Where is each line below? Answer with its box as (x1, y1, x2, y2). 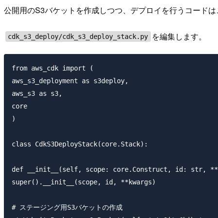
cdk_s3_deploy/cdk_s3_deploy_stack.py (8, 33, 148, 41)
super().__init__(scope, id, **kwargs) (12, 178, 156, 186)
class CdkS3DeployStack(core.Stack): (12, 140, 148, 148)
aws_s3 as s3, (12, 90, 62, 98)
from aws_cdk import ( (12, 64, 93, 73)
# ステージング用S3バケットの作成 (12, 203, 123, 212)
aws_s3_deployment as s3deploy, (12, 77, 128, 85)
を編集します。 (152, 31, 207, 42)
